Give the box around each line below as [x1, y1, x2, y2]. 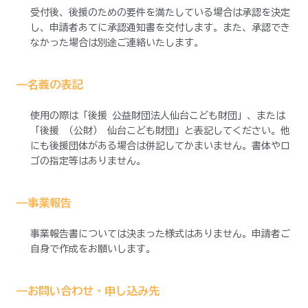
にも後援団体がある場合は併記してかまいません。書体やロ [30, 141, 290, 151]
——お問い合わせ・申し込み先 [16, 285, 159, 296]
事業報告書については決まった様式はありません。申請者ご [30, 229, 290, 239]
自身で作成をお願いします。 [30, 244, 155, 254]
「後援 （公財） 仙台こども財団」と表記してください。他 [30, 126, 290, 135]
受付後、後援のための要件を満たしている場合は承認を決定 [30, 8, 290, 17]
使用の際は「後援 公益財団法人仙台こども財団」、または [30, 111, 285, 120]
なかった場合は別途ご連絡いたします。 [30, 38, 203, 47]
